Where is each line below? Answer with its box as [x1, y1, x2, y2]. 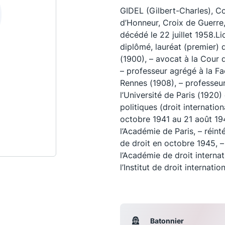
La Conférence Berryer [22, 201, 96, 210]
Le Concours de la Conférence [22, 184, 122, 193]
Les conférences [22, 140, 107, 156]
